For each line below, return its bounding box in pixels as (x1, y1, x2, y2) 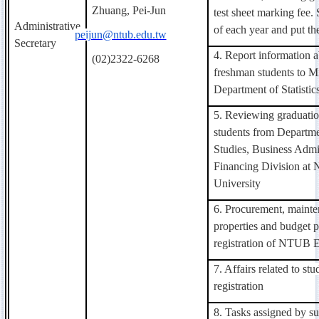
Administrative (14, 19, 80, 32)
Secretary (14, 36, 56, 49)
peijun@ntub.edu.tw (74, 28, 167, 41)
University (214, 177, 261, 189)
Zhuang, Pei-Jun (92, 4, 166, 16)
